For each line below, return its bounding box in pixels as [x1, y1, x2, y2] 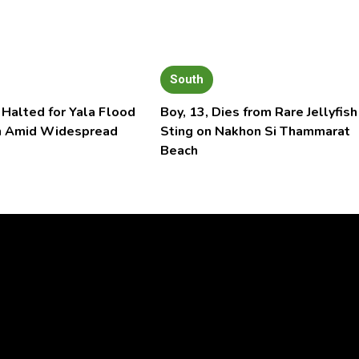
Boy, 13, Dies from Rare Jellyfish [159, 103, 357, 122]
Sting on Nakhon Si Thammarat [159, 123, 350, 141]
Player [12, 270, 45, 285]
